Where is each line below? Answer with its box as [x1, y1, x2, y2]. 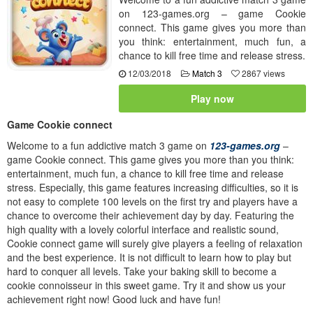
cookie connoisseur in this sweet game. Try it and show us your [7, 277, 286, 292]
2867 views [240, 66, 285, 79]
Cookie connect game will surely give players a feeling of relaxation [7, 235, 303, 250]
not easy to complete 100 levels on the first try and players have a [7, 194, 298, 208]
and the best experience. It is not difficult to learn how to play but [7, 249, 291, 264]
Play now [191, 91, 234, 105]
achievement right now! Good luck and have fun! [7, 291, 221, 306]
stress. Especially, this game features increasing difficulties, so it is [7, 180, 298, 194]
